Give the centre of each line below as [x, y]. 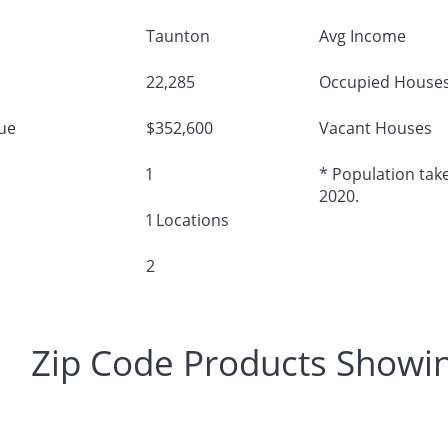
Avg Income [362, 35]
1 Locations [187, 219]
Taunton [177, 35]
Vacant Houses [375, 127]
